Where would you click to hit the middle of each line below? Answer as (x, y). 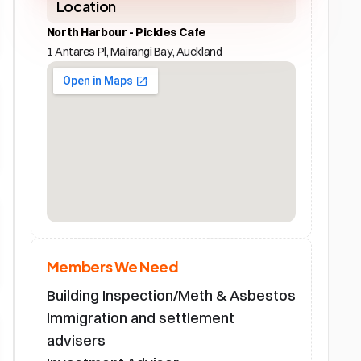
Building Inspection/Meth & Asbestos (171, 295)
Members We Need (112, 266)
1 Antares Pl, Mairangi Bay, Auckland (134, 52)
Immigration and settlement (140, 318)
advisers (76, 340)
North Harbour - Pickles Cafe (126, 32)
